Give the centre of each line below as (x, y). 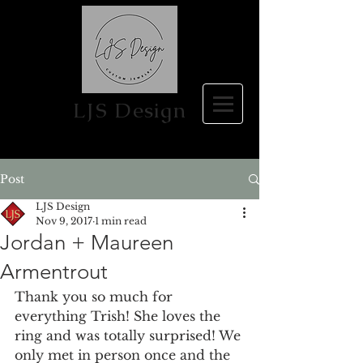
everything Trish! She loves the (120, 316)
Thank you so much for (96, 297)
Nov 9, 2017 (64, 221)
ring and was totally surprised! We (130, 335)
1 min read (121, 221)
